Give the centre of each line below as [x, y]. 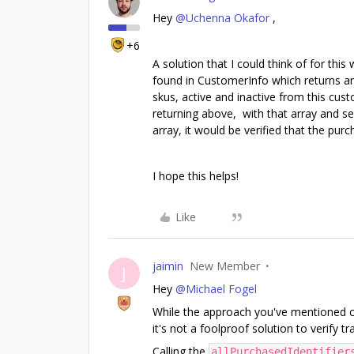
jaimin [168, 265]
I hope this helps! [197, 175]
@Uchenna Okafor [222, 17]
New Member [225, 265]
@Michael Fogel [216, 288]
